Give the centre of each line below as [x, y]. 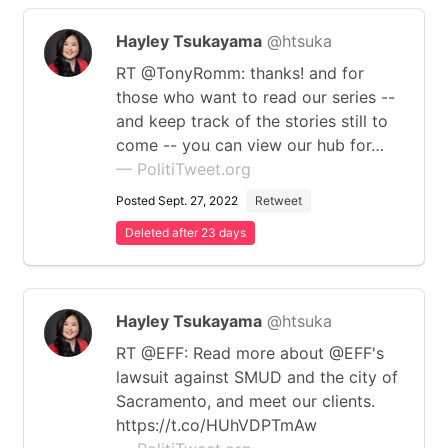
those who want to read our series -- [255, 97]
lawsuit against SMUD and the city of [257, 377]
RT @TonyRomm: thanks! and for [240, 73]
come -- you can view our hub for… [250, 145]
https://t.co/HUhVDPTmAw [216, 425]
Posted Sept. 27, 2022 [177, 200]
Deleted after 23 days [185, 232]
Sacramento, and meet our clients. [245, 401]
